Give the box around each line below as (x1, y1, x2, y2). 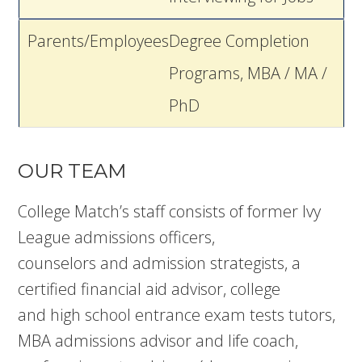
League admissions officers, (18, 226, 216, 248)
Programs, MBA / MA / (168, 62, 327, 84)
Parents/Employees (19, 30, 169, 52)
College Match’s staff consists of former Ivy (18, 200, 322, 222)
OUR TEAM (18, 159, 127, 183)
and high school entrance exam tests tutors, (18, 304, 336, 326)
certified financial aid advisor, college (18, 278, 281, 300)
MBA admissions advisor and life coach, (18, 330, 299, 351)
